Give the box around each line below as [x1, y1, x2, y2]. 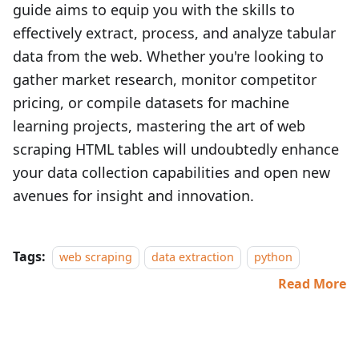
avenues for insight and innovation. [13, 186, 254, 205]
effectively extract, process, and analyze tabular [13, 23, 336, 42]
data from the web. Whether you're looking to [13, 46, 324, 66]
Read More [278, 275, 346, 292]
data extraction [151, 249, 235, 264]
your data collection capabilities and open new [13, 163, 330, 182]
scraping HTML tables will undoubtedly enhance [13, 139, 339, 159]
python [253, 249, 292, 264]
